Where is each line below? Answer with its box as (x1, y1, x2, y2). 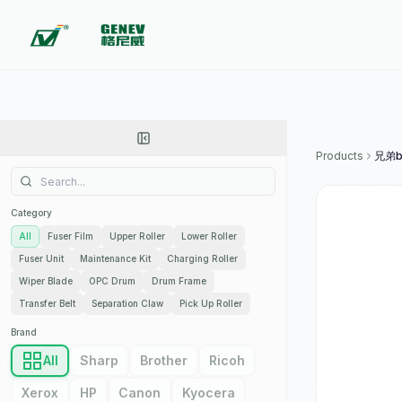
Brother (140, 353, 188, 368)
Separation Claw (92, 298, 163, 309)
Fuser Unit (19, 253, 64, 264)
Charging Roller (167, 253, 238, 264)
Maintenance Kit (80, 253, 151, 264)
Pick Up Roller (179, 298, 242, 309)
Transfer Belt (19, 298, 75, 309)
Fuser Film (48, 231, 93, 241)
